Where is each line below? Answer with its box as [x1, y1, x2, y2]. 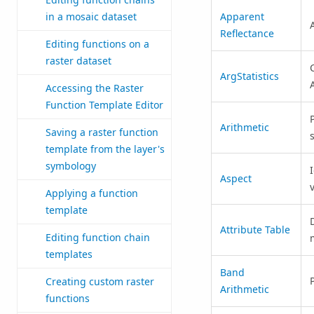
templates [46, 247, 93, 261]
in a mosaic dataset [46, 10, 137, 24]
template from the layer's [46, 142, 165, 156]
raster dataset [46, 54, 111, 68]
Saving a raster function [46, 125, 158, 139]
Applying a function [46, 186, 138, 200]
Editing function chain [46, 231, 150, 245]
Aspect [219, 171, 252, 185]
